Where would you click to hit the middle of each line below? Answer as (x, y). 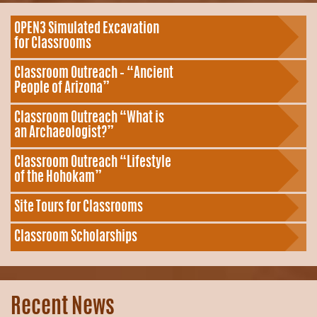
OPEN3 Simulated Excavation (87, 30)
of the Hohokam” (58, 178)
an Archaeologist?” (64, 134)
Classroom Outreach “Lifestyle (93, 163)
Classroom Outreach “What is (89, 119)
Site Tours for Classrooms (79, 208)
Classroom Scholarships (76, 238)
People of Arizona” (62, 89)
